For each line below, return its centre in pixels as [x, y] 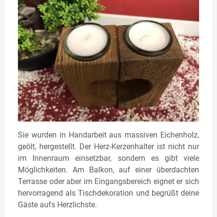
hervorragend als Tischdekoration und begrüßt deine [108, 193]
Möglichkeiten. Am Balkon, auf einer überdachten [108, 170]
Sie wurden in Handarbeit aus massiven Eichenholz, [108, 135]
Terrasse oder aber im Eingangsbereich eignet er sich [108, 181]
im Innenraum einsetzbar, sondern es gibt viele [108, 158]
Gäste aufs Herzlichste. [57, 204]
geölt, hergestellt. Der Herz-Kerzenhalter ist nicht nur [108, 146]
